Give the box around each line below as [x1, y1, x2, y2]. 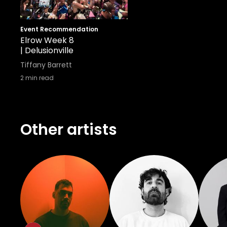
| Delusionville [20, 45, 73, 56]
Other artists [20, 119, 117, 140]
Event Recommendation [20, 25, 98, 33]
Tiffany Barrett [20, 60, 72, 70]
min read [24, 73, 54, 82]
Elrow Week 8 [20, 34, 74, 46]
